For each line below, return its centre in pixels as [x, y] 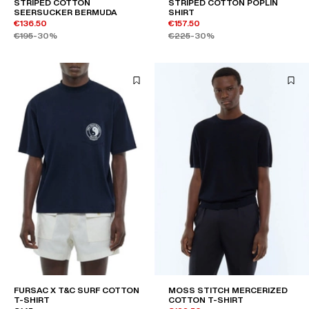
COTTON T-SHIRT [206, 300]
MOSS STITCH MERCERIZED [228, 290]
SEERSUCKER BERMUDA [66, 12]
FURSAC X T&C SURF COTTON [77, 290]
